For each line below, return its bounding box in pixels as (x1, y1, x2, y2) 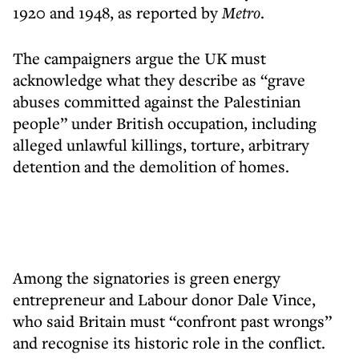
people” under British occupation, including (13, 112, 317, 134)
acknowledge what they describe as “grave (13, 69, 305, 91)
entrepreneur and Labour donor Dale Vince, (13, 288, 316, 310)
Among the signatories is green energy (13, 267, 280, 288)
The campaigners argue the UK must (13, 47, 266, 69)
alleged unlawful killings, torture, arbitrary (13, 134, 309, 155)
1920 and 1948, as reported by (13, 2, 222, 23)
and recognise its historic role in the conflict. (13, 332, 325, 353)
